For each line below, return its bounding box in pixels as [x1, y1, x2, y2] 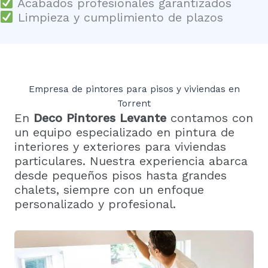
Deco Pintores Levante [33, 110, 166, 125]
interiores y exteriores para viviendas [14, 139, 226, 154]
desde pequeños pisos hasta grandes [14, 167, 227, 182]
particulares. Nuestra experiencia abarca [14, 153, 248, 168]
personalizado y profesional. [14, 196, 176, 211]
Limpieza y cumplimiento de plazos [13, 10, 223, 25]
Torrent [117, 98, 151, 109]
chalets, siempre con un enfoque [14, 182, 204, 197]
